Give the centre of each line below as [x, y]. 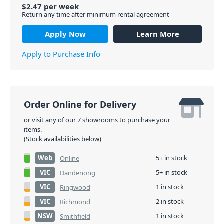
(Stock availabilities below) [63, 139]
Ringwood [75, 187]
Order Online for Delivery [80, 104]
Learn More [158, 34]
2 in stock [170, 201]
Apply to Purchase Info [61, 54]
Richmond [75, 202]
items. [33, 129]
